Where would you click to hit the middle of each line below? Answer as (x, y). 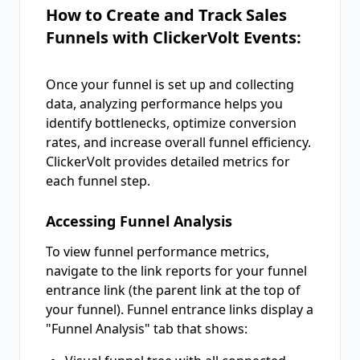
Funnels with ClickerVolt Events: (174, 37)
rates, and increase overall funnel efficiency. (178, 142)
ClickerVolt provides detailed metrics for (168, 162)
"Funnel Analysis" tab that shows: (147, 329)
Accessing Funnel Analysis (139, 221)
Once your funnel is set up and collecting (170, 84)
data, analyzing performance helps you (164, 104)
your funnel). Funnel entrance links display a (180, 309)
